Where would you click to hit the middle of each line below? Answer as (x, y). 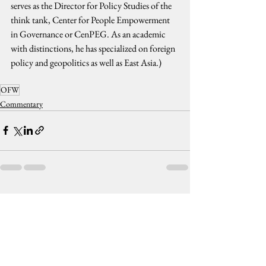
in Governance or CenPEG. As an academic (89, 34)
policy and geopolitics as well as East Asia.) (86, 62)
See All (179, 197)
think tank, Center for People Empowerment (91, 20)
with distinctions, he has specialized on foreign (94, 48)
